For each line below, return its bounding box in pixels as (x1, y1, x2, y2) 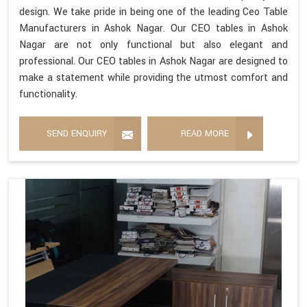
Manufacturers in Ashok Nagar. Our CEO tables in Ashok (19, 21, 288, 36)
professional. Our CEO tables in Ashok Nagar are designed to (19, 54, 288, 69)
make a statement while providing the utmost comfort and (19, 71, 288, 86)
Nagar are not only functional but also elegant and (19, 38, 288, 53)
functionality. (19, 87, 77, 102)
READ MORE (181, 127, 229, 140)
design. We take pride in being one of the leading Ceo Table (19, 5, 288, 20)
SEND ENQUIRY (47, 127, 107, 140)
